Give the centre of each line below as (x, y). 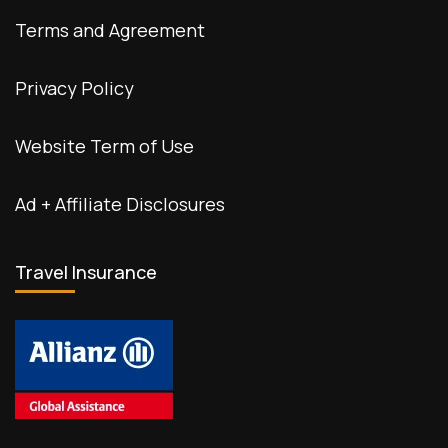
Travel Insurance (86, 271)
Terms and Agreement (110, 29)
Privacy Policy (74, 87)
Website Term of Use (104, 145)
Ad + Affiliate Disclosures (120, 203)
